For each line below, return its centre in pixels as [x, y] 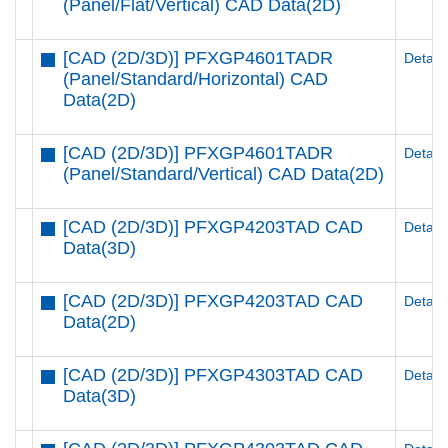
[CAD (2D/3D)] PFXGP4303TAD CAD [212, 375]
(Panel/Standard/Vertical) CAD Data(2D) [223, 174]
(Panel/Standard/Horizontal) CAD [195, 79]
